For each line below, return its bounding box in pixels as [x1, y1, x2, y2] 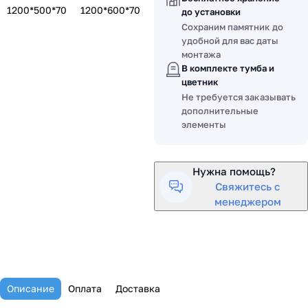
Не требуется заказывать [181, 91, 296, 102]
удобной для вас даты [181, 35, 278, 46]
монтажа [181, 49, 221, 60]
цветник [181, 76, 218, 87]
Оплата [68, 283, 102, 294]
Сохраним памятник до [181, 21, 283, 32]
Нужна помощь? [192, 165, 276, 177]
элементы [181, 119, 226, 130]
